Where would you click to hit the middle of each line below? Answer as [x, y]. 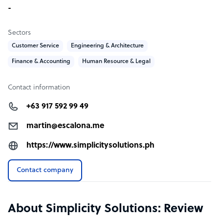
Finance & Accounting [41, 62]
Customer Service [35, 46]
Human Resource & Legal [116, 62]
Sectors [19, 33]
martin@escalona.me [65, 126]
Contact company [45, 170]
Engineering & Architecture [107, 46]
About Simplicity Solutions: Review [106, 209]
